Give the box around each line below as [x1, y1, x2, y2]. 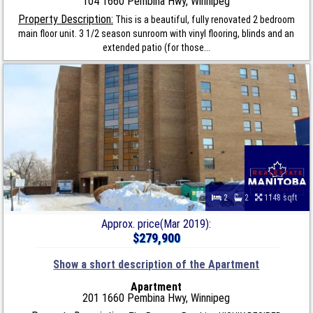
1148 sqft [261, 192, 303, 203]
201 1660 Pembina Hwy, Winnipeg [82, 291, 231, 305]
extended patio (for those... [102, 41, 210, 53]
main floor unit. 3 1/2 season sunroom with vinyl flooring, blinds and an [18, 27, 295, 39]
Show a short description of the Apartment [53, 257, 260, 271]
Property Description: [17, 12, 113, 26]
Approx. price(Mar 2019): [101, 217, 212, 231]
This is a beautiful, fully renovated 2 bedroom [112, 13, 295, 25]
